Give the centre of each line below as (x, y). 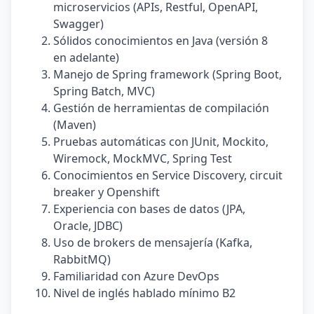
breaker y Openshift (107, 192)
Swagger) (78, 24)
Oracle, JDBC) (88, 226)
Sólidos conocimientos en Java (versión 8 (161, 41)
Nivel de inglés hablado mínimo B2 (144, 293)
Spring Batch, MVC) (104, 91)
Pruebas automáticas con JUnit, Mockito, (161, 142)
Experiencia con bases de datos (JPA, (149, 209)
